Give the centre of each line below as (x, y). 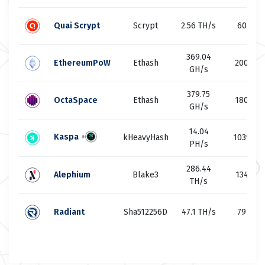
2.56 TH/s (198, 26)
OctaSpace (75, 100)
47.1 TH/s (198, 212)
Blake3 (146, 175)
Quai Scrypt (77, 26)
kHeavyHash (146, 138)
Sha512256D (146, 212)
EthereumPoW (82, 63)
